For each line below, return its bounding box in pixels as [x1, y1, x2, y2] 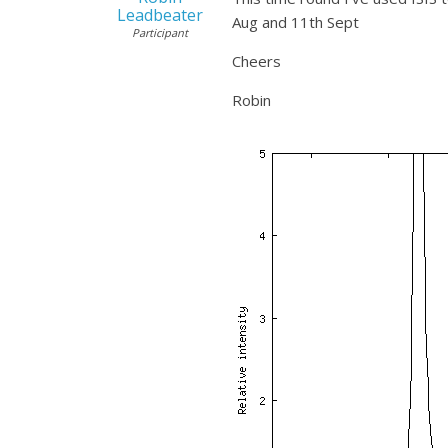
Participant [131, 25, 188, 40]
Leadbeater [116, 4, 203, 26]
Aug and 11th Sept [232, 12, 359, 32]
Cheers [232, 51, 281, 71]
